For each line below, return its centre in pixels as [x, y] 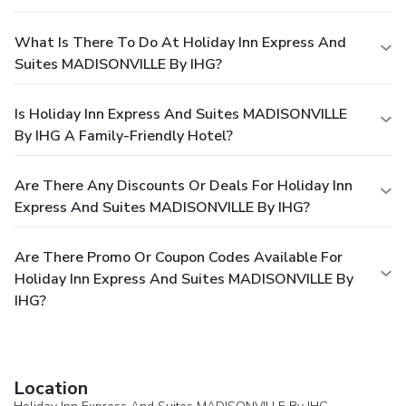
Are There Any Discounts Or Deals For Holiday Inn [184, 185]
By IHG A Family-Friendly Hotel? [124, 135]
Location [51, 388]
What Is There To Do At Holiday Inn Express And [180, 42]
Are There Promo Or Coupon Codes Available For [179, 257]
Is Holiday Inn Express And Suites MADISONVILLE [181, 114]
